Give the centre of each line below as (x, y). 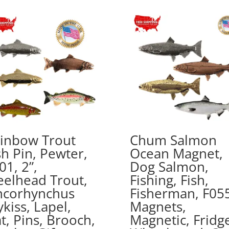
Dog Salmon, (169, 167)
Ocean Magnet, (176, 154)
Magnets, (158, 207)
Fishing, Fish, (169, 180)
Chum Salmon (173, 140)
